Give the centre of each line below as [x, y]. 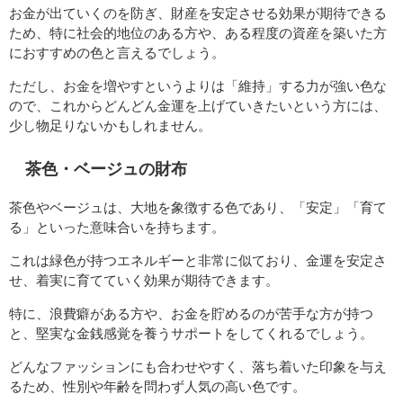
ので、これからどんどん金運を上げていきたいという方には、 [198, 106]
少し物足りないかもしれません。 [110, 126]
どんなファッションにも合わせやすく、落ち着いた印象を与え [198, 367]
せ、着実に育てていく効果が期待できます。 [144, 281]
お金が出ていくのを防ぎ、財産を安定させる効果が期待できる [198, 13]
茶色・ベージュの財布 [106, 169]
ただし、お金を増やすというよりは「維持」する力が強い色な [198, 86]
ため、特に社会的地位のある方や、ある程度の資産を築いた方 [198, 33]
